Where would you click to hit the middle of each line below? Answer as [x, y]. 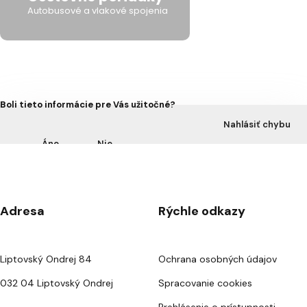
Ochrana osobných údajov [218, 259]
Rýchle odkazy [202, 211]
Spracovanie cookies [205, 283]
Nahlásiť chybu [257, 124]
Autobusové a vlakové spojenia [98, 11]
